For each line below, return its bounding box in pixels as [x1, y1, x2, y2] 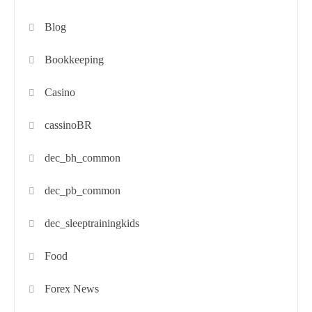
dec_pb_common [45, 184, 121, 196]
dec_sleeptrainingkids [45, 217, 140, 229]
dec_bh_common [45, 151, 121, 164]
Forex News [45, 282, 100, 295]
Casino [45, 86, 76, 98]
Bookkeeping [45, 53, 104, 65]
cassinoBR [45, 118, 93, 131]
